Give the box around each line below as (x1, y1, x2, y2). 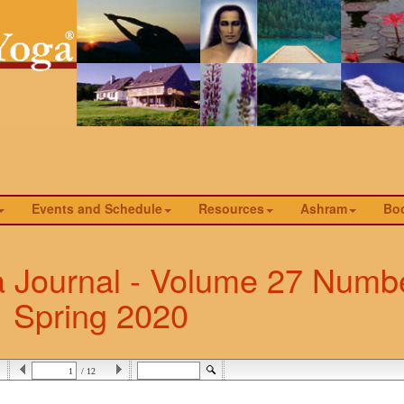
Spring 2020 (14, 291, 188, 338)
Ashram (300, 199, 347, 218)
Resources (198, 199, 264, 218)
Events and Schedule (32, 199, 162, 218)
